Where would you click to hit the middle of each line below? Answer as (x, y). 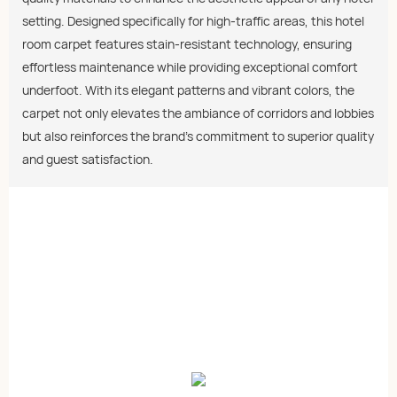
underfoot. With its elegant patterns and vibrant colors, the (188, 90)
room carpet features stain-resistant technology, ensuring (187, 44)
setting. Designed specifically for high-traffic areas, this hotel (193, 21)
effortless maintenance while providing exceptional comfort (190, 67)
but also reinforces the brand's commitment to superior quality (198, 136)
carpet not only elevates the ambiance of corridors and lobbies (198, 113)
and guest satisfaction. (88, 160)
